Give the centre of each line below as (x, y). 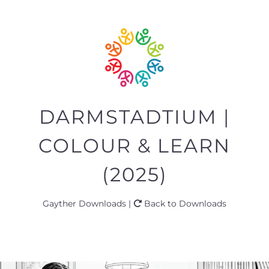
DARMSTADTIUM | (134, 117)
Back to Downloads (184, 204)
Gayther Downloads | (88, 204)
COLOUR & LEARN (134, 146)
